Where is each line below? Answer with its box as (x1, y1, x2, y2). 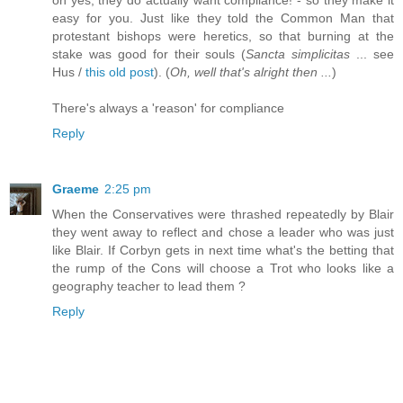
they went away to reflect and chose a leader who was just (52, 224, 394, 239)
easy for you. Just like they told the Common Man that (52, 10, 394, 25)
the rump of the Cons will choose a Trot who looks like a (52, 260, 394, 275)
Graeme (52, 181, 99, 196)
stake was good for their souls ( (52, 46, 246, 61)
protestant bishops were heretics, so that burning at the (52, 28, 394, 43)
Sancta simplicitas (246, 46, 351, 61)
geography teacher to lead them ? (52, 278, 246, 293)
